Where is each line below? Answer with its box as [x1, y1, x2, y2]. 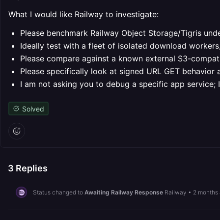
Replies [14, 163, 48, 173]
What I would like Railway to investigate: [8, 9, 159, 19]
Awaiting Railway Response [84, 188, 163, 196]
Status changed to [33, 188, 84, 196]
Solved [22, 104, 44, 113]
